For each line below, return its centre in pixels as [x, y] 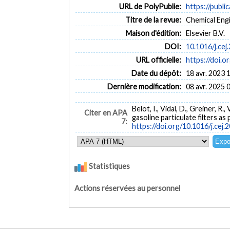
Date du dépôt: [156, 73]
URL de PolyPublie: [150, 6]
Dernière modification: [144, 86]
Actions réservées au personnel [128, 188]
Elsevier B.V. [205, 33]
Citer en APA [106, 113]
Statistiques [109, 166]
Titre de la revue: [153, 20]
